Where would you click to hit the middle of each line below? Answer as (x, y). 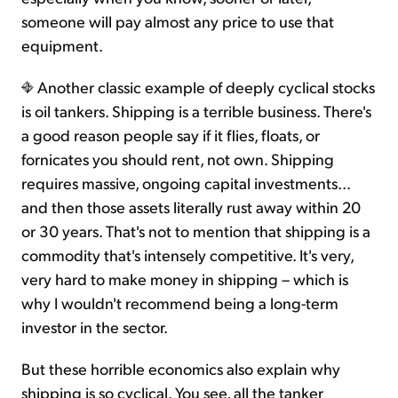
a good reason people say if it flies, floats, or (171, 135)
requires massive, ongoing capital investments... (186, 183)
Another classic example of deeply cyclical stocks (204, 87)
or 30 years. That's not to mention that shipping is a (196, 231)
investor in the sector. (95, 327)
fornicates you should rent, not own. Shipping (178, 159)
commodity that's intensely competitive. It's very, (187, 255)
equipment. (62, 45)
